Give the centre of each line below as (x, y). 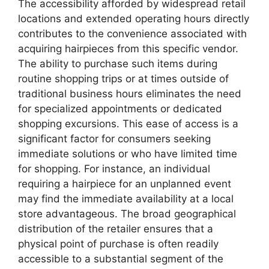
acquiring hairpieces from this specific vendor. (128, 49)
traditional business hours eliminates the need (130, 94)
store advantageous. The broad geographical (127, 214)
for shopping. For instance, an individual (114, 169)
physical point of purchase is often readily (118, 244)
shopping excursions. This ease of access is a (128, 124)
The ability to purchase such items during (118, 64)
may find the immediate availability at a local (126, 199)
